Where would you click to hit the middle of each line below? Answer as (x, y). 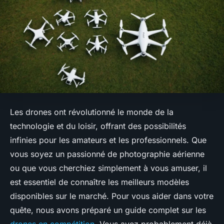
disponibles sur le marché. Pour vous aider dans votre (112, 196)
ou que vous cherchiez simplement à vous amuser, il (108, 168)
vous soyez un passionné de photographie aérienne (107, 154)
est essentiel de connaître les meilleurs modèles (99, 182)
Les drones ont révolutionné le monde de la (92, 112)
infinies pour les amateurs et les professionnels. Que (108, 140)
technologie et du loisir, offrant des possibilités (98, 126)
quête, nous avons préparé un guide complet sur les (108, 210)
